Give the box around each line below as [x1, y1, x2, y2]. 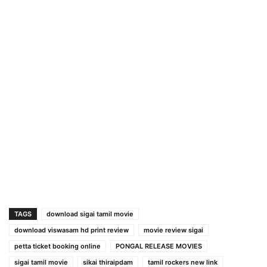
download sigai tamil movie [46, 209, 133, 218]
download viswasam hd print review [14, 225, 129, 234]
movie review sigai [144, 225, 203, 234]
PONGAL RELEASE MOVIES [116, 241, 202, 250]
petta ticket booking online [14, 241, 101, 250]
